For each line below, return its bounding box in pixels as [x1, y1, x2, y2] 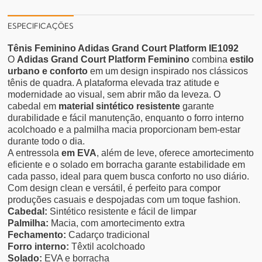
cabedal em [8, 101, 59, 112]
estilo [230, 54, 254, 65]
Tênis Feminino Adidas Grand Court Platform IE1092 [8, 43, 239, 54]
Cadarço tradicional [66, 230, 150, 240]
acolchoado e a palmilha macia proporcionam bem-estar [8, 125, 241, 135]
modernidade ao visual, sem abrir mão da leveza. [8, 89, 214, 100]
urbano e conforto [8, 66, 88, 77]
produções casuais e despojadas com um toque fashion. [8, 195, 241, 205]
